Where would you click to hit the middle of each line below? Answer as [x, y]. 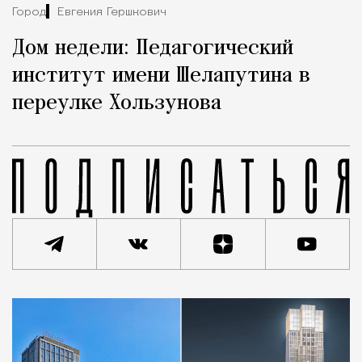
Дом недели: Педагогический [153, 49]
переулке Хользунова [117, 104]
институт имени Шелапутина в [161, 76]
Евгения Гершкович [112, 12]
